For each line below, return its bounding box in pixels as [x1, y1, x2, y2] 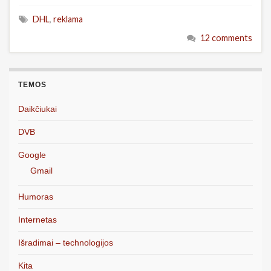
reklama [53, 14, 83, 25]
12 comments [200, 33, 252, 44]
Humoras [18, 192, 53, 202]
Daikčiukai [18, 104, 57, 114]
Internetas [18, 215, 57, 225]
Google [18, 150, 46, 160]
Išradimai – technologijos [18, 238, 113, 248]
